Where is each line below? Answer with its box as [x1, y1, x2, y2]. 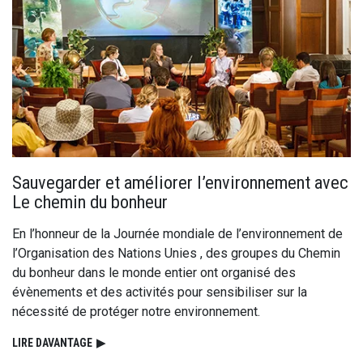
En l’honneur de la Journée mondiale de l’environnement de [12, 226, 343, 242]
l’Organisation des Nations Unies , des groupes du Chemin [12, 246, 340, 262]
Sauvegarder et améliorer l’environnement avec [12, 172, 348, 194]
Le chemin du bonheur [12, 191, 168, 213]
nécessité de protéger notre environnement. [12, 304, 260, 320]
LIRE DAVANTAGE [12, 336, 92, 350]
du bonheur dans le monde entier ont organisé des [12, 265, 296, 281]
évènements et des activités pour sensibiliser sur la [12, 284, 307, 301]
